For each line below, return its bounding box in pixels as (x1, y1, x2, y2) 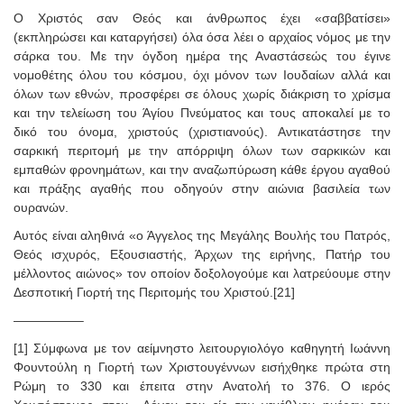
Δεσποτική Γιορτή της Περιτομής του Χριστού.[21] (14, 284, 295, 299)
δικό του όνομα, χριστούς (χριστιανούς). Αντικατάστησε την (14, 124, 390, 139)
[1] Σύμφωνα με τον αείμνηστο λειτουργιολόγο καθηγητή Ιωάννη (14, 340, 390, 355)
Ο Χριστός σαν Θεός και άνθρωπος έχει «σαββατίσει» (14, 10, 390, 25)
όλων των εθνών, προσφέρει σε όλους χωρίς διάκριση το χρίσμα (14, 86, 390, 101)
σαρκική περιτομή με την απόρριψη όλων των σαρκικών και (14, 142, 390, 158)
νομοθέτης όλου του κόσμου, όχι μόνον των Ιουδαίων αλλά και (14, 67, 390, 82)
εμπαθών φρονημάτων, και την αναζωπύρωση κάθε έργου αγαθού (14, 161, 390, 177)
